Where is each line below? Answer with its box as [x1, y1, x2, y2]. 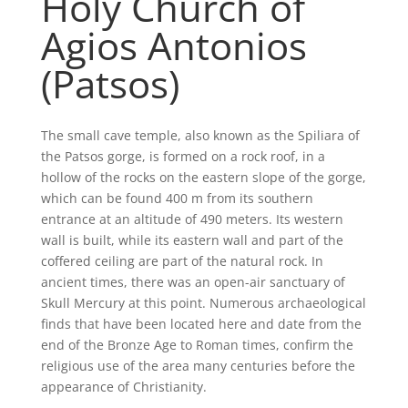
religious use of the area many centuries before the [40, 356, 355, 374]
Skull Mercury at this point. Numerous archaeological [40, 293, 366, 311]
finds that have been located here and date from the [40, 314, 362, 332]
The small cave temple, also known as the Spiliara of [40, 126, 360, 144]
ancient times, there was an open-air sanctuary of [40, 272, 345, 291]
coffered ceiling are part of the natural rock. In [40, 251, 323, 270]
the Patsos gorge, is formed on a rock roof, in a [40, 147, 325, 165]
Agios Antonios [40, 18, 307, 71]
